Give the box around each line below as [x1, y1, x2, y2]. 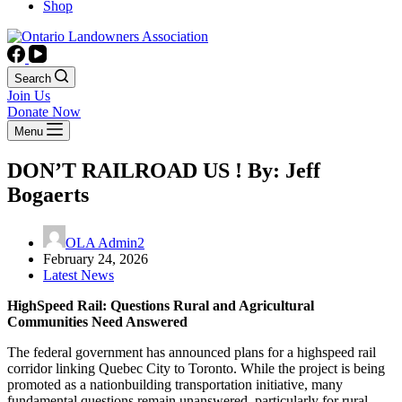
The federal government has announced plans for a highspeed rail [7, 344, 376, 360]
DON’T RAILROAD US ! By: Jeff [7, 158, 320, 182]
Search [14, 72, 51, 85]
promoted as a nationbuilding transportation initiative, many [7, 376, 343, 392]
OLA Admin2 [66, 234, 144, 250]
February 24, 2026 [43, 250, 148, 267]
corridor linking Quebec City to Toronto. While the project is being [7, 360, 385, 376]
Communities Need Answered [7, 313, 188, 329]
